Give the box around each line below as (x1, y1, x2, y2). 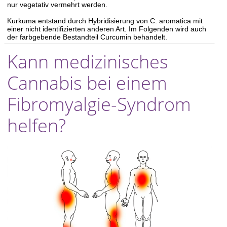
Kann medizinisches (7, 49, 168, 74)
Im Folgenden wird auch (129, 25, 206, 33)
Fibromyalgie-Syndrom (7, 92, 191, 117)
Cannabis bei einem (7, 70, 167, 95)
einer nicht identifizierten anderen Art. (7, 25, 129, 33)
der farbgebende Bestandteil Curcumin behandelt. (7, 33, 167, 41)
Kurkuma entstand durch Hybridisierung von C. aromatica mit (7, 17, 203, 25)
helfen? (7, 113, 66, 138)
